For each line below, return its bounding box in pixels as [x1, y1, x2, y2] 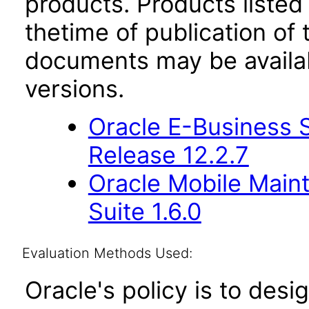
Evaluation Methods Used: [21, 245, 192, 261]
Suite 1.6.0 [88, 197, 201, 226]
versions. [25, 74, 124, 103]
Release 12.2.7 [88, 141, 249, 169]
